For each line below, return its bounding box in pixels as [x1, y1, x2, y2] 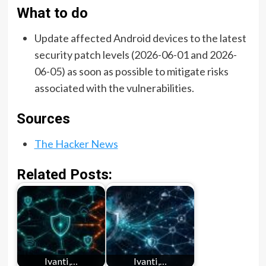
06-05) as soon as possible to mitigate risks [34, 64, 229, 78]
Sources [16, 110, 70, 127]
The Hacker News [34, 137, 118, 150]
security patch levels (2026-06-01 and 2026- [34, 47, 237, 61]
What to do [16, 4, 88, 21]
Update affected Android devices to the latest [34, 31, 246, 45]
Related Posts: [16, 166, 112, 183]
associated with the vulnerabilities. [34, 81, 194, 94]
